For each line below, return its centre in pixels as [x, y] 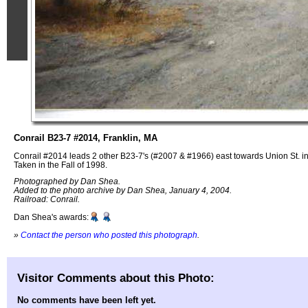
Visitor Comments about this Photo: [116, 277]
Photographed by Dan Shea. [67, 181]
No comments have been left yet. [87, 300]
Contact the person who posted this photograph [109, 234]
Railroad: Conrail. [47, 199]
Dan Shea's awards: [51, 217]
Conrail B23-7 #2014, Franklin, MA [86, 138]
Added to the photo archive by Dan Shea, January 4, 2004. [123, 190]
